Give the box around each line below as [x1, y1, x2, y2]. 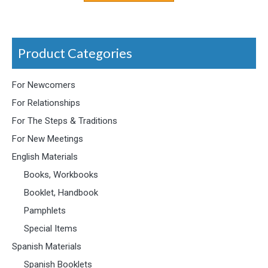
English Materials [12, 151, 78, 162]
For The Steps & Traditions [12, 115, 117, 126]
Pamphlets [24, 205, 66, 216]
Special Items [24, 223, 77, 234]
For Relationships [12, 97, 80, 108]
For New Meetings [12, 133, 83, 144]
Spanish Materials [12, 240, 81, 252]
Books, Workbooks [24, 169, 98, 180]
